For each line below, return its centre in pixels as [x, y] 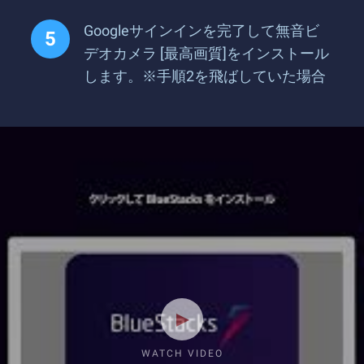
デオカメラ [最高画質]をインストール [206, 53]
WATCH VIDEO [182, 353]
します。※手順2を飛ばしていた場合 [205, 76]
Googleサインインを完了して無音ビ [201, 30]
